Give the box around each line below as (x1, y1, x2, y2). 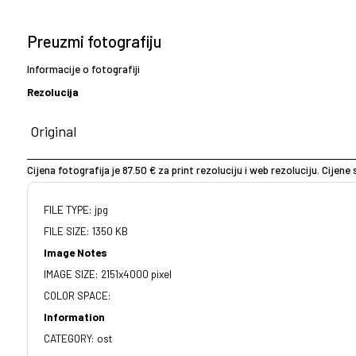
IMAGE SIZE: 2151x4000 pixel (44, 267, 172, 281)
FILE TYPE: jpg (44, 203, 108, 217)
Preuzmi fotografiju (26, 31, 161, 51)
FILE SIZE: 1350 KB (44, 224, 128, 238)
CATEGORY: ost (44, 331, 112, 346)
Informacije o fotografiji (26, 62, 140, 76)
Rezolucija (26, 85, 79, 99)
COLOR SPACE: (44, 288, 111, 303)
